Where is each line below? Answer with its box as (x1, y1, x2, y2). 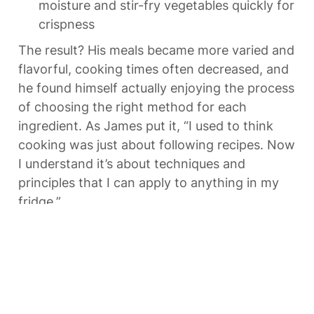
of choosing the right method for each (18, 100, 247, 115)
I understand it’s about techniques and (18, 156, 245, 172)
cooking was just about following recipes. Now (18, 137, 295, 153)
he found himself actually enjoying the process (18, 81, 294, 96)
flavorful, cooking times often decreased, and (18, 62, 289, 77)
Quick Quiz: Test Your (17, 235, 292, 271)
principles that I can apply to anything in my (18, 175, 279, 191)
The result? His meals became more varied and (18, 43, 294, 58)
